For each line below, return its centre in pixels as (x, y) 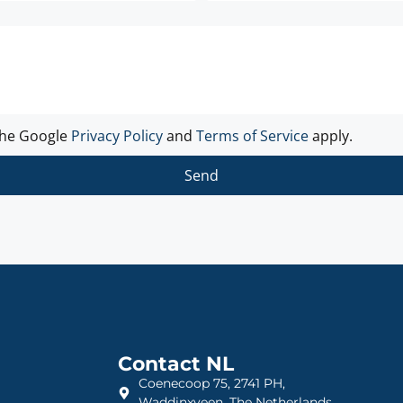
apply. (331, 136)
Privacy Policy (117, 136)
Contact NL (176, 364)
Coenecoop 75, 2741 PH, (211, 384)
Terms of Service (252, 136)
